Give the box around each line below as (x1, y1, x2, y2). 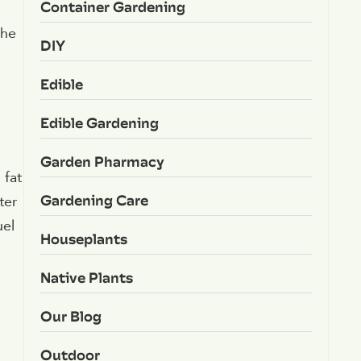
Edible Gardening (39, 110, 159, 135)
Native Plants (39, 265, 133, 289)
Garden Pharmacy (39, 149, 164, 173)
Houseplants (39, 226, 127, 251)
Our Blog (39, 304, 102, 328)
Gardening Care (39, 188, 148, 212)
